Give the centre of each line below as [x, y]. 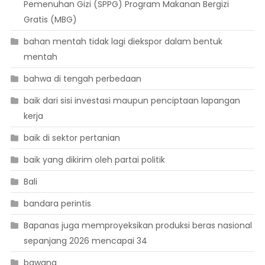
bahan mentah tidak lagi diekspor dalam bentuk [123, 42]
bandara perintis [57, 204]
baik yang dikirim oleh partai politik [94, 160]
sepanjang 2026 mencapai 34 [85, 241]
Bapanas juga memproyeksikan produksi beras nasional [138, 226]
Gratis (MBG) [50, 20]
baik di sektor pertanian [72, 138]
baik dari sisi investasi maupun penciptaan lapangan [132, 101]
